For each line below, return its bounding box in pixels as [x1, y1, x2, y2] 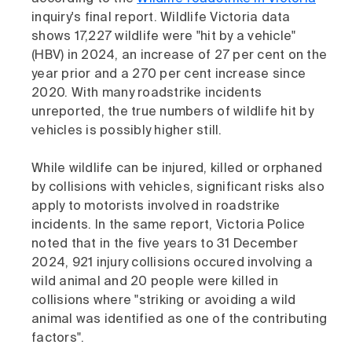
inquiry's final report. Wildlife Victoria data [31, 12, 291, 25]
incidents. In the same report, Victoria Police [31, 219, 306, 233]
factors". [31, 332, 85, 346]
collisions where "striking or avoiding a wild [31, 295, 296, 308]
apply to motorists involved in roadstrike [31, 200, 280, 214]
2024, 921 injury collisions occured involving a [31, 257, 313, 270]
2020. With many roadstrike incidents [31, 87, 262, 101]
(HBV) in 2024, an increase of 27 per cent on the [31, 49, 327, 63]
